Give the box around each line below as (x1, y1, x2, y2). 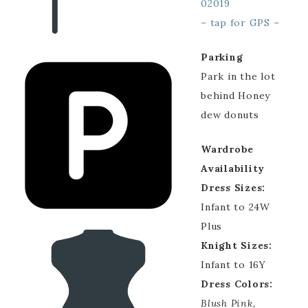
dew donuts (201, 109, 259, 121)
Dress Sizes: (201, 181, 265, 194)
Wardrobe (201, 143, 254, 155)
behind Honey (201, 89, 270, 102)
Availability (201, 162, 265, 175)
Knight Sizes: (201, 239, 272, 252)
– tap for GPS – (201, 16, 280, 29)
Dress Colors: (201, 278, 273, 290)
